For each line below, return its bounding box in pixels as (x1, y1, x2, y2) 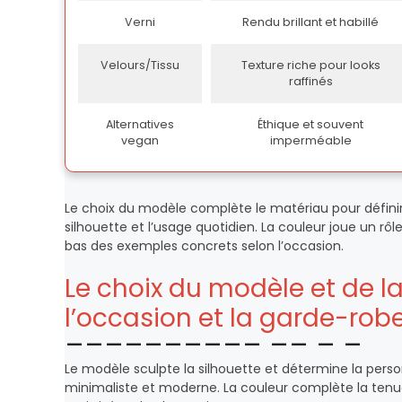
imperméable (269, 133, 352, 148)
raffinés (288, 74, 333, 89)
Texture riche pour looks (240, 57, 380, 73)
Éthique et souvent (258, 117, 363, 132)
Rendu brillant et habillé (242, 14, 379, 30)
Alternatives (106, 117, 174, 132)
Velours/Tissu (100, 57, 179, 73)
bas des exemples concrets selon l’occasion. (65, 237, 344, 255)
